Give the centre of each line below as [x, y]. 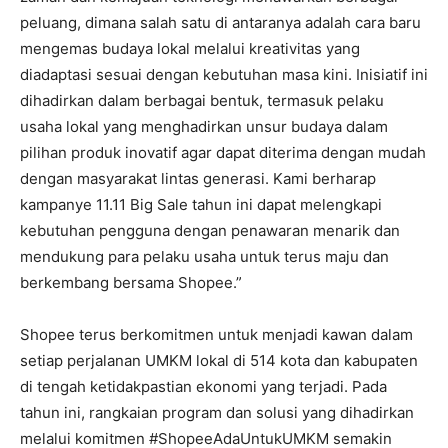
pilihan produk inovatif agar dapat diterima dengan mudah [223, 152]
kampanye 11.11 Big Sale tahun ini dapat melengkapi [201, 204]
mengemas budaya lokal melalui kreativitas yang [190, 48]
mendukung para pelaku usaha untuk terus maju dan [204, 256]
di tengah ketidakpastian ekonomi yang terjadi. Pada [203, 386]
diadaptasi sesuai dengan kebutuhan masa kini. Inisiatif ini [224, 74]
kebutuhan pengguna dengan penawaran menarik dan [210, 230]
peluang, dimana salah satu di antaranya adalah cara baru [220, 22]
